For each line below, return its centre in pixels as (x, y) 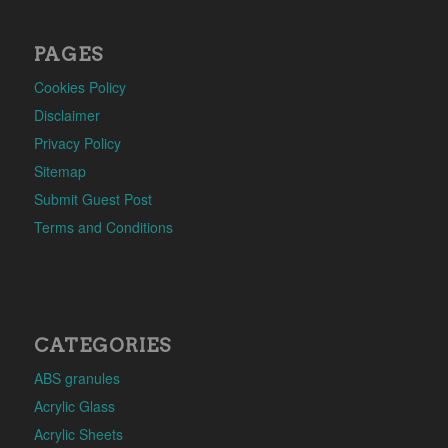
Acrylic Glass (74, 406)
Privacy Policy (77, 142)
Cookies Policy (79, 86)
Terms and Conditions (103, 226)
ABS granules (76, 378)
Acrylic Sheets (78, 434)
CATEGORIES (102, 346)
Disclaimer (66, 114)
